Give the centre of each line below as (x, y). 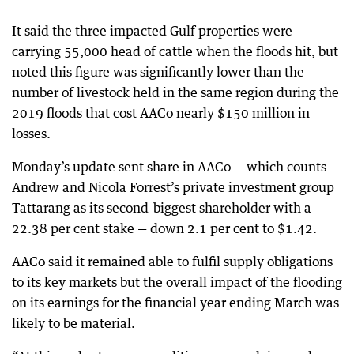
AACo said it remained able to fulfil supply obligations (172, 262)
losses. (31, 134)
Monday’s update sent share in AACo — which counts (169, 167)
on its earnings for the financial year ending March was (175, 303)
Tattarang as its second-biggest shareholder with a (162, 208)
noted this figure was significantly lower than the (158, 72)
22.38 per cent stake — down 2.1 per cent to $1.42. (164, 228)
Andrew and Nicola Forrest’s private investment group (173, 187)
